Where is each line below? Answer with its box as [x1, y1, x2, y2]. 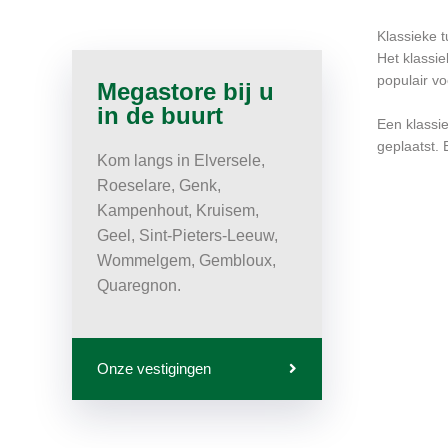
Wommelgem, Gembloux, [97, 252, 276, 270]
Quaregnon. [97, 277, 181, 295]
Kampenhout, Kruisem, [97, 202, 259, 220]
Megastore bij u [97, 78, 274, 106]
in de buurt [97, 102, 223, 130]
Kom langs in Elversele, [97, 152, 265, 170]
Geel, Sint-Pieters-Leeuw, [97, 227, 278, 245]
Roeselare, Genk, [97, 177, 221, 195]
